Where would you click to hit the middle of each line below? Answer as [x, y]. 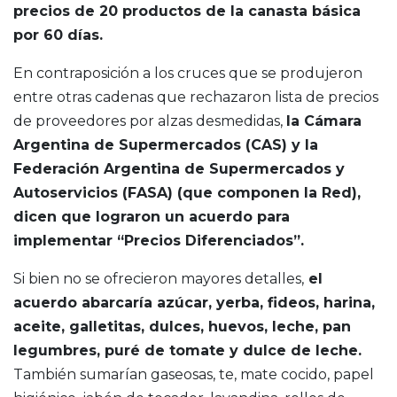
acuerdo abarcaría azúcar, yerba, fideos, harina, [194, 303]
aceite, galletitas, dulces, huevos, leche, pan [182, 327]
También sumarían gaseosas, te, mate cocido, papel [194, 375]
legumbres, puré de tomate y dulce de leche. [187, 351]
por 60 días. [58, 35]
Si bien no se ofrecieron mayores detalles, [159, 279]
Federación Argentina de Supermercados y [179, 169]
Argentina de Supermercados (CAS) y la [166, 145]
